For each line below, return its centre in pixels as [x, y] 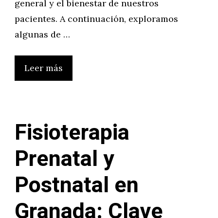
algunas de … [42, 34]
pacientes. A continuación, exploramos [96, 19]
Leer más [44, 68]
